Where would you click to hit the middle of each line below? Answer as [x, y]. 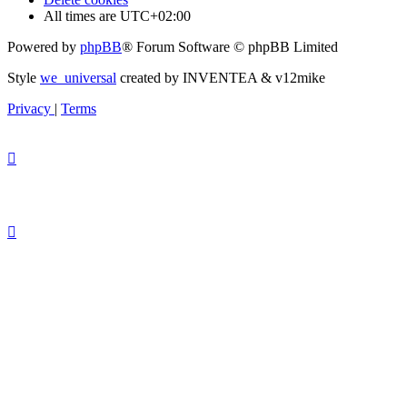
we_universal [78, 77]
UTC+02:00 [155, 15]
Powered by [44, 46]
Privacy [29, 108]
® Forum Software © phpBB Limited [230, 46]
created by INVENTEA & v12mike [221, 77]
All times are [82, 15]
